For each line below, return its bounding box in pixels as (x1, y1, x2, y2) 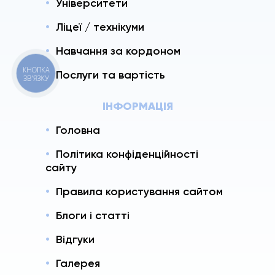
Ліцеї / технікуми (56, 20, 144, 34)
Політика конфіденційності (56, 147, 198, 161)
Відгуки (56, 232, 95, 246)
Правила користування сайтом (56, 184, 223, 198)
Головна (56, 123, 100, 137)
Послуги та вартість (56, 68, 165, 82)
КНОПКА (23, 64, 50, 75)
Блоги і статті (56, 208, 130, 222)
